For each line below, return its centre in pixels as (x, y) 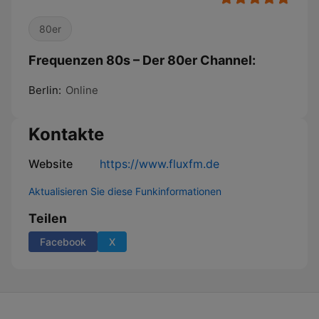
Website (51, 164)
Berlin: (45, 90)
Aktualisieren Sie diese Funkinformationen (125, 191)
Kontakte (66, 134)
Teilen (48, 218)
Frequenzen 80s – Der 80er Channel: (142, 60)
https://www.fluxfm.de (159, 164)
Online (82, 90)
